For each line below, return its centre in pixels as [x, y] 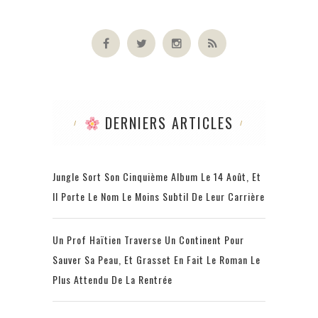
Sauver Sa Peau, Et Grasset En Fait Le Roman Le [157, 259]
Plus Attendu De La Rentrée [113, 279]
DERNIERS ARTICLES [167, 122]
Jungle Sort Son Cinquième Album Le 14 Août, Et [157, 176]
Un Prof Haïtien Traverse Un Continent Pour [148, 239]
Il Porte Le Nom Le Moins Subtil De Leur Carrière [159, 196]
